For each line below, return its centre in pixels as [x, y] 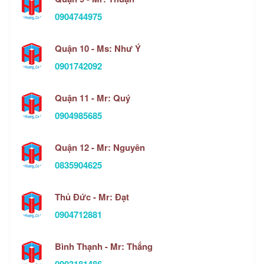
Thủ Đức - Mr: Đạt [92, 197]
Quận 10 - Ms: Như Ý [98, 49]
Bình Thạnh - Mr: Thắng [104, 247]
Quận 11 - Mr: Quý [93, 98]
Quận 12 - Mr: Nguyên [100, 148]
